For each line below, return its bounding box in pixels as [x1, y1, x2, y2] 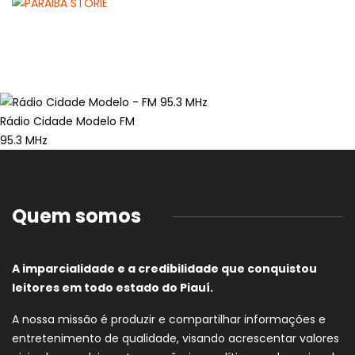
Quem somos [12, 203, 141, 230]
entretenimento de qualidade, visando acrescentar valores [12, 330, 339, 347]
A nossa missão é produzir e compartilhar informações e [12, 311, 326, 328]
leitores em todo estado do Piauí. [12, 280, 213, 296]
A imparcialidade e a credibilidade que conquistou [12, 261, 317, 277]
